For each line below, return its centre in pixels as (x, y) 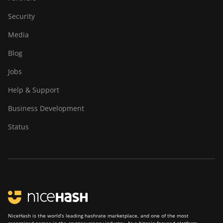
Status (18, 127)
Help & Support (34, 90)
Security (21, 16)
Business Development (46, 108)
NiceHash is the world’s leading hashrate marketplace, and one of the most (98, 216)
